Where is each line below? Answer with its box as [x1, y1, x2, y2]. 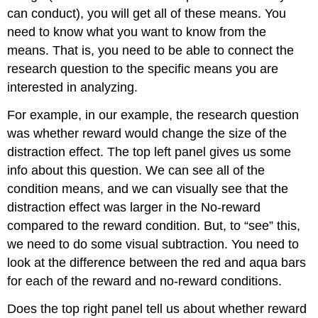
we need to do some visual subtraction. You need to [7, 237, 300, 252]
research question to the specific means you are [7, 62, 279, 77]
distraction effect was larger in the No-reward [7, 200, 261, 215]
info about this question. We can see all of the [7, 163, 265, 178]
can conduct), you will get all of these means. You [7, 6, 287, 21]
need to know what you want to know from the [7, 25, 267, 40]
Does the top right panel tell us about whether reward [7, 302, 307, 317]
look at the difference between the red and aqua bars [7, 256, 307, 270]
